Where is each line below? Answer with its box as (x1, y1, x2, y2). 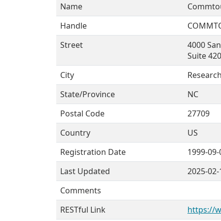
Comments (60, 185, 101, 196)
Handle (60, 20, 87, 31)
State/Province (60, 89, 115, 100)
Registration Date (60, 147, 126, 157)
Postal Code (60, 108, 105, 119)
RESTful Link (60, 204, 106, 215)
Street (60, 39, 83, 50)
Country (60, 127, 90, 138)
